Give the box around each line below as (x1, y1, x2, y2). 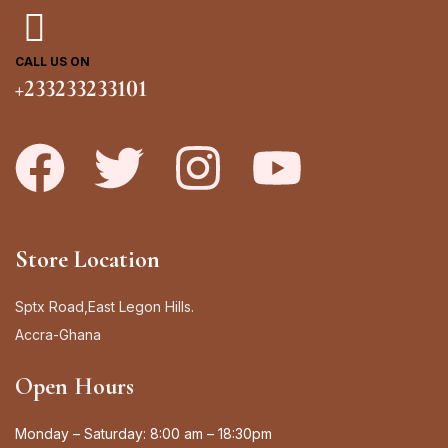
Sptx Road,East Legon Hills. (15, 297, 194, 315)
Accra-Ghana (15, 325, 101, 343)
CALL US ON (15, 53, 90, 69)
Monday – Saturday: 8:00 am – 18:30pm (15, 424, 272, 442)
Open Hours (15, 371, 134, 401)
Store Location (15, 244, 160, 274)
